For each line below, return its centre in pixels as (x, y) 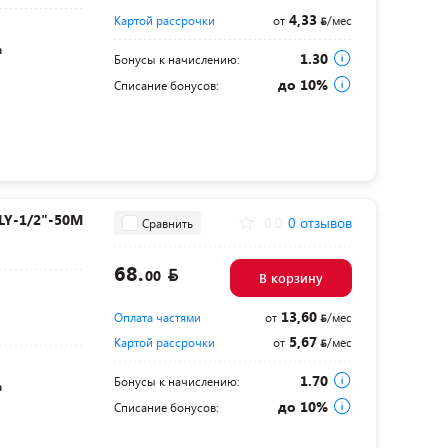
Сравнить (167, 222)
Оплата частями (157, 317)
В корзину (290, 278)
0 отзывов (319, 223)
